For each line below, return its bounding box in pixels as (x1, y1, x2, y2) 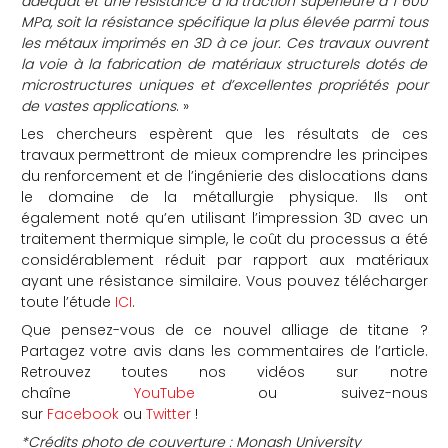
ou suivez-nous (194, 382, 428, 403)
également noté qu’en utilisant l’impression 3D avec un (20, 207, 428, 228)
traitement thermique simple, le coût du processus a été (20, 228, 428, 249)
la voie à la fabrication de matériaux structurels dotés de (20, 53, 428, 74)
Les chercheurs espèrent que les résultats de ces (20, 123, 428, 144)
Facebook (46, 403, 119, 424)
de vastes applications (20, 95, 176, 116)
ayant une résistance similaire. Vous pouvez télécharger (20, 270, 428, 291)
